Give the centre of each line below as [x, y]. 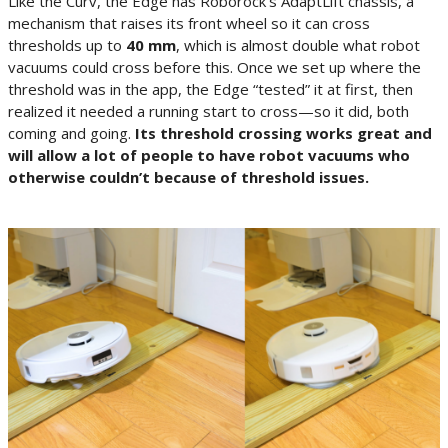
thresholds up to [67, 45]
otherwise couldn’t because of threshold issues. [188, 177]
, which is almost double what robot [298, 45]
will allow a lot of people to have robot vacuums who [209, 155]
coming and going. [69, 133]
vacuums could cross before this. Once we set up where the [214, 67]
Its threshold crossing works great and [281, 133]
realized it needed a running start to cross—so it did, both [208, 111]
